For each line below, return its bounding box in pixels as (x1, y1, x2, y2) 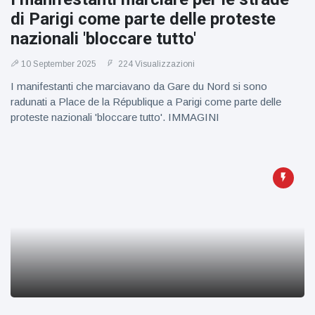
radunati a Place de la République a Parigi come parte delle (11, 96, 281, 108)
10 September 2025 (21, 59, 96, 69)
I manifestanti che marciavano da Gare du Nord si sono (11, 80, 267, 92)
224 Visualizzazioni (116, 59, 195, 69)
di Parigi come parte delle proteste (11, 9, 276, 29)
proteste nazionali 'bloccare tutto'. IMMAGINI (11, 111, 219, 123)
